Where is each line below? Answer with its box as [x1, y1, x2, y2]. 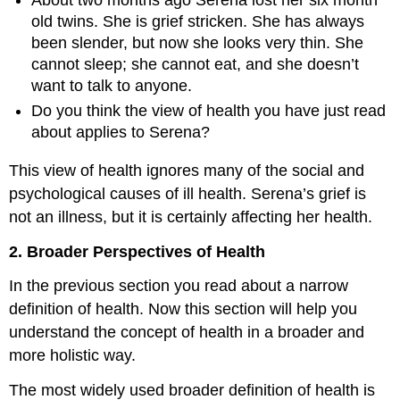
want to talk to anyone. [31, 76, 193, 95]
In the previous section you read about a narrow [9, 277, 349, 296]
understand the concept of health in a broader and [9, 323, 365, 342]
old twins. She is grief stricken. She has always [31, 12, 365, 30]
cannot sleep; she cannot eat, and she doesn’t [31, 54, 360, 73]
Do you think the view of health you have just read [31, 102, 387, 121]
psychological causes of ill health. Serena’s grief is [9, 184, 367, 203]
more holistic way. [9, 346, 137, 365]
